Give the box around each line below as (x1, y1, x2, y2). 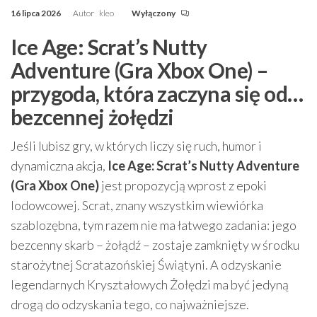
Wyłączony (132, 8, 177, 18)
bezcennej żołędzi (11, 104, 174, 129)
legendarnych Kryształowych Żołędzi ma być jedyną (11, 277, 289, 292)
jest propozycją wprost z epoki (99, 178, 267, 193)
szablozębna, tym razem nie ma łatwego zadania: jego (11, 217, 296, 233)
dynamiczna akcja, (11, 158, 108, 173)
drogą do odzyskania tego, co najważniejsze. (11, 296, 249, 312)
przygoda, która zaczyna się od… (11, 81, 304, 106)
